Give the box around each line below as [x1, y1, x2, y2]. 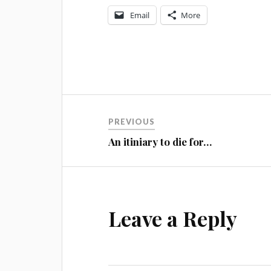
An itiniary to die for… [108, 135, 212, 149]
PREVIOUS [108, 117, 155, 127]
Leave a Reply [108, 204, 238, 233]
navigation [62, 119, 141, 140]
